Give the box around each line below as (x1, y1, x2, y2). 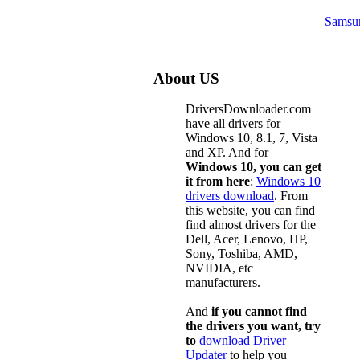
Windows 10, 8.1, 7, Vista (186, 131, 317, 145)
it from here (186, 174, 250, 189)
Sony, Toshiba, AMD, (186, 247, 297, 261)
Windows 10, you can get (186, 160, 321, 174)
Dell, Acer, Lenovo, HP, (186, 232, 308, 247)
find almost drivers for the (186, 218, 316, 232)
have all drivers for (186, 117, 280, 131)
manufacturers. (186, 276, 260, 290)
